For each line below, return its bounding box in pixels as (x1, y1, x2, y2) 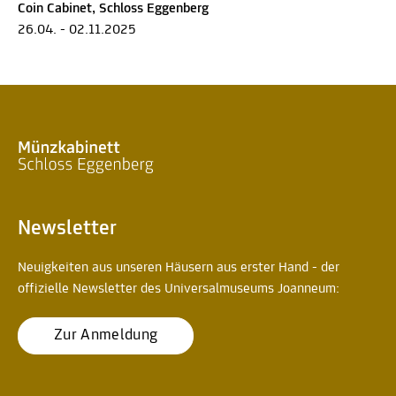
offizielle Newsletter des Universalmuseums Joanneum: (18, 281, 339, 296)
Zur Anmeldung (54, 326, 158, 344)
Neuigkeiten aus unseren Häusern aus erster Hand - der (18, 260, 339, 275)
